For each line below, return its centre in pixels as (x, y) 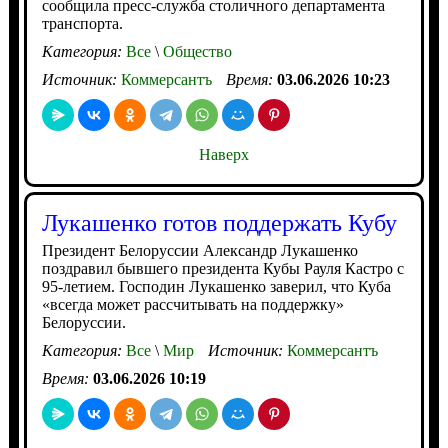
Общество (195, 51)
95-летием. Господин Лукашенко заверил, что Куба (216, 286)
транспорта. (82, 23)
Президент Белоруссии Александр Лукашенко (199, 250)
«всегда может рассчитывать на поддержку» (192, 304)
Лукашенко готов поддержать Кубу (219, 223)
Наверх (223, 154)
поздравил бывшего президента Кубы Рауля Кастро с (222, 268)
